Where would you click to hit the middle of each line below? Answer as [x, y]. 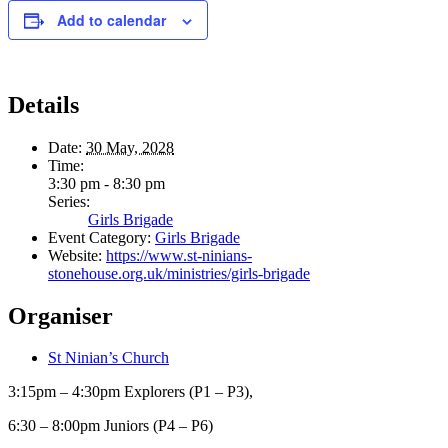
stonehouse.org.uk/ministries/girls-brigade [179, 273]
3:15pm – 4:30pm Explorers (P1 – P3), [130, 392]
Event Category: [99, 237]
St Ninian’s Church [108, 358]
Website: [75, 255]
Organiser [60, 315]
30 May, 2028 [130, 147]
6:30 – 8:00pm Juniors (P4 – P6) [110, 426]
